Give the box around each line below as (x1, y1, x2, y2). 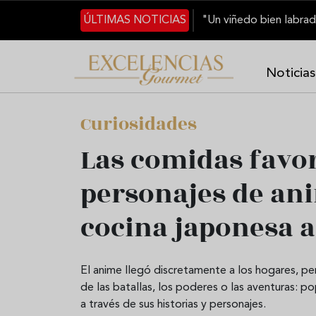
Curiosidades (80, 111, 197, 138)
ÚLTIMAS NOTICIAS (83, 15, 187, 26)
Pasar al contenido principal (80, 2, 217, 13)
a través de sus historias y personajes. (80, 299, 266, 310)
